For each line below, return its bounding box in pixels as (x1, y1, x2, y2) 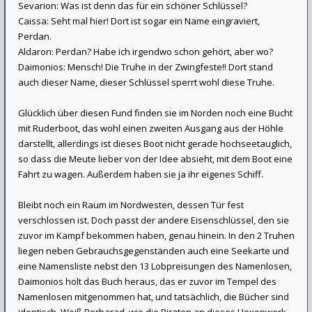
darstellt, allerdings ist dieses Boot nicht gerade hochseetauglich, (18, 137, 292, 150)
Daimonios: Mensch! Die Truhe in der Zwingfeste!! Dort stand (18, 61, 273, 73)
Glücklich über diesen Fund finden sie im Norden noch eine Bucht (18, 107, 292, 119)
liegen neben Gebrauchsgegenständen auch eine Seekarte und (18, 244, 289, 257)
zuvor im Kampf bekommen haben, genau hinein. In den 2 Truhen (18, 229, 295, 242)
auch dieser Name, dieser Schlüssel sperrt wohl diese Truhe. (18, 76, 274, 88)
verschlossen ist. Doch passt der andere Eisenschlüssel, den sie (18, 214, 289, 226)
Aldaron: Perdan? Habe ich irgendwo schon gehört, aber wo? (18, 45, 273, 58)
